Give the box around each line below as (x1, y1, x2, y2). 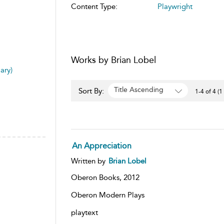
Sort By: (78, 86, 106, 95)
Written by (70, 156, 107, 165)
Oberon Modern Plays (70, 190, 144, 199)
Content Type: (70, 1, 117, 11)
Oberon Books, (70, 172, 123, 182)
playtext (70, 207, 98, 217)
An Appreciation (71, 140, 131, 150)
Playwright (157, 1, 192, 11)
